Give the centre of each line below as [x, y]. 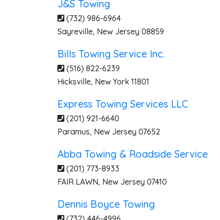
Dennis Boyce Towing [106, 204]
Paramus [74, 132]
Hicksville [74, 82]
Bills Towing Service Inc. [111, 54]
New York [112, 82]
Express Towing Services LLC [123, 104]
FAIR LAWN [78, 182]
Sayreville [75, 31]
